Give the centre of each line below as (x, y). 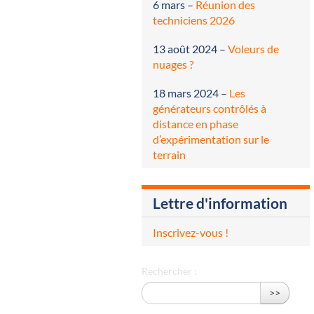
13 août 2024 (185, 48)
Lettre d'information (220, 203)
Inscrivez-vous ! (191, 233)
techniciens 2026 (194, 20)
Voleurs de (253, 48)
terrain (169, 155)
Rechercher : (169, 271)
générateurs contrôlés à (210, 109)
